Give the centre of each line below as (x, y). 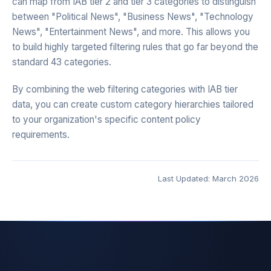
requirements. (41, 135)
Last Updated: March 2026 (208, 178)
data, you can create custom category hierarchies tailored (133, 104)
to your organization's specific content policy (106, 119)
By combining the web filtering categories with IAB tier (125, 89)
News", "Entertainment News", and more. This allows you (131, 32)
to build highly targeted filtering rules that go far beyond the (135, 47)
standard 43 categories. (62, 62)
